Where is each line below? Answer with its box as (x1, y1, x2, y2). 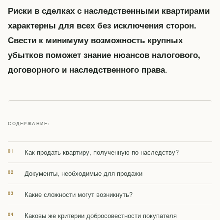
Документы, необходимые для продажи (25, 168, 142, 178)
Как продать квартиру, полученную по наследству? (25, 147, 179, 157)
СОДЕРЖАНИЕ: (8, 120, 50, 127)
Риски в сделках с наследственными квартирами (8, 4, 210, 17)
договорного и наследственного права (8, 63, 165, 76)
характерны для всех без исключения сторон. (8, 19, 196, 31)
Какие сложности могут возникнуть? (25, 190, 133, 199)
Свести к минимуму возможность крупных (8, 34, 183, 46)
